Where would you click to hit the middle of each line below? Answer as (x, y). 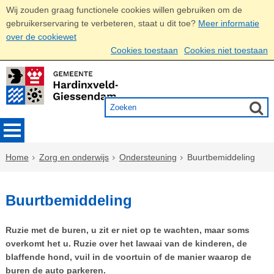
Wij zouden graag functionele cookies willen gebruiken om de (124, 10)
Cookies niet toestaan (226, 50)
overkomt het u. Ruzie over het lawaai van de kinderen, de (126, 243)
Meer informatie (229, 23)
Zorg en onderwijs (74, 157)
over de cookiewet (41, 37)
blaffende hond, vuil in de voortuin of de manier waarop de (128, 257)
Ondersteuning (148, 157)
